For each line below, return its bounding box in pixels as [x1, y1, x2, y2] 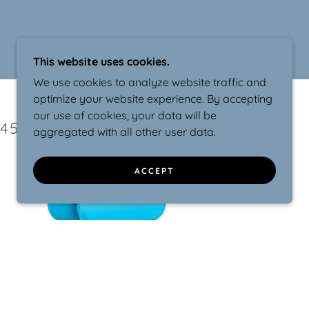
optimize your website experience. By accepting [33, 92, 272, 106]
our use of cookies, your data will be [33, 108, 217, 122]
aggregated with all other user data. [33, 125, 216, 139]
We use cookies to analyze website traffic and [33, 75, 266, 89]
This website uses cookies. [33, 54, 170, 68]
